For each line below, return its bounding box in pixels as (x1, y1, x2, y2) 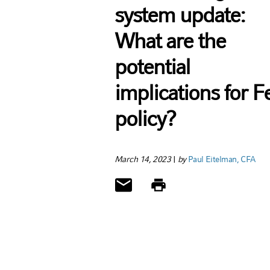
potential (115, 54, 190, 79)
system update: (115, 2, 245, 27)
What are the (115, 28, 226, 53)
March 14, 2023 (115, 154, 171, 164)
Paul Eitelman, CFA (187, 154, 256, 164)
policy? (115, 106, 177, 131)
